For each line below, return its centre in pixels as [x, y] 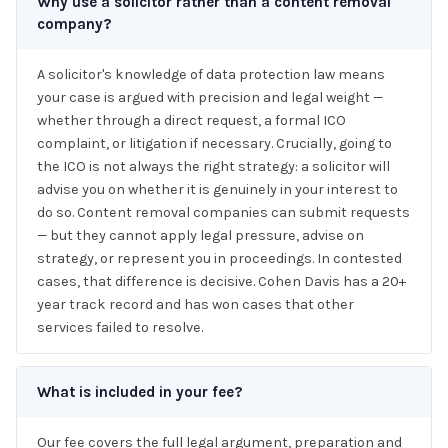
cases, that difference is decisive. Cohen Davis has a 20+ [221, 281]
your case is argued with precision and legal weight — [210, 97]
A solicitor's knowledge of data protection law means [211, 74]
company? [74, 23]
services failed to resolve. [120, 327]
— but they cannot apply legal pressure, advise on [200, 235]
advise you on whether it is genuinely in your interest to [217, 189]
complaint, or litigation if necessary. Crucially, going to [214, 143]
